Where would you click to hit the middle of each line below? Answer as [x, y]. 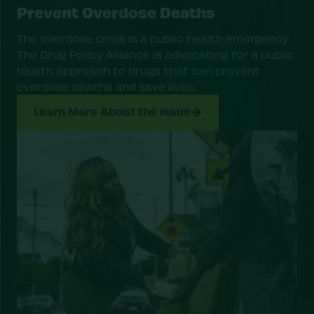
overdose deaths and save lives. [106, 86]
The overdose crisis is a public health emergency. [153, 38]
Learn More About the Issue [112, 110]
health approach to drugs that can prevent [138, 70]
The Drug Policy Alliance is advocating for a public [156, 54]
